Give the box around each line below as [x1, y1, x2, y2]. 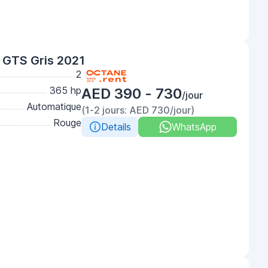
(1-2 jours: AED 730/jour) [81, 104, 194, 116]
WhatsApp [171, 121, 217, 133]
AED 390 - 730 [81, 85, 182, 102]
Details [100, 121, 131, 133]
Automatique [27, 100, 81, 112]
